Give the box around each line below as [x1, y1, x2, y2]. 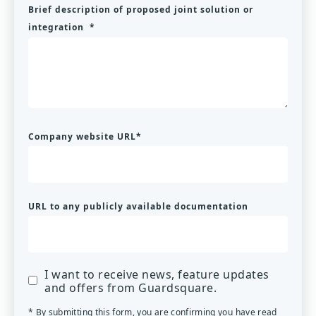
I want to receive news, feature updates [44, 267, 269, 282]
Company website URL [28, 130, 136, 142]
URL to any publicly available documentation [28, 200, 248, 212]
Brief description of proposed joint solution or [28, 4, 253, 16]
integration [28, 21, 90, 33]
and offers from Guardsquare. [44, 280, 217, 296]
